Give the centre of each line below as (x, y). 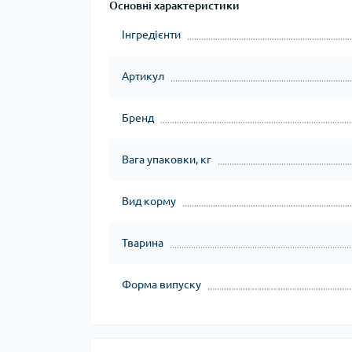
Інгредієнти (151, 35)
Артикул (143, 76)
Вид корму (149, 201)
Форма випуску (161, 284)
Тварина (143, 243)
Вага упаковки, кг (167, 159)
